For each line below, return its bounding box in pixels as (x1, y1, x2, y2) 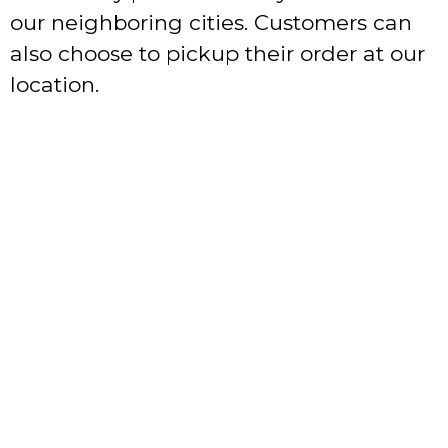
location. (10, 72, 99, 98)
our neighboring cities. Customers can (10, 10, 412, 36)
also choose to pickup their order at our (10, 41, 425, 67)
